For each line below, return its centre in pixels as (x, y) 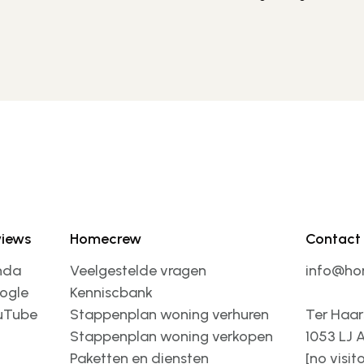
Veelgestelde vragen (138, 271)
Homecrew (106, 239)
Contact (333, 239)
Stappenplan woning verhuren (169, 314)
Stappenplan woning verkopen (171, 336)
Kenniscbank (111, 292)
